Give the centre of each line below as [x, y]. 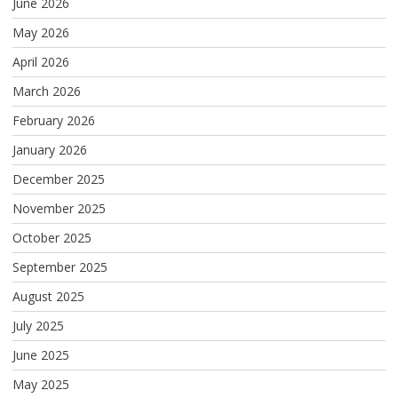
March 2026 [46, 92]
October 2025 [52, 238]
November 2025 [59, 209]
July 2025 [38, 326]
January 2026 [49, 150]
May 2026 [40, 33]
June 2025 [40, 355]
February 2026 [53, 121]
